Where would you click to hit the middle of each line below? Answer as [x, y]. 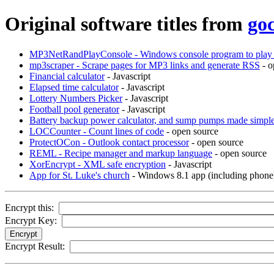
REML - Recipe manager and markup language [121, 153]
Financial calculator [67, 76]
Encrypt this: [29, 207]
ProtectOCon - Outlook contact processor [109, 142]
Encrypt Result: [35, 246]
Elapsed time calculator [74, 87]
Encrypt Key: [31, 220]
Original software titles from [126, 24]
